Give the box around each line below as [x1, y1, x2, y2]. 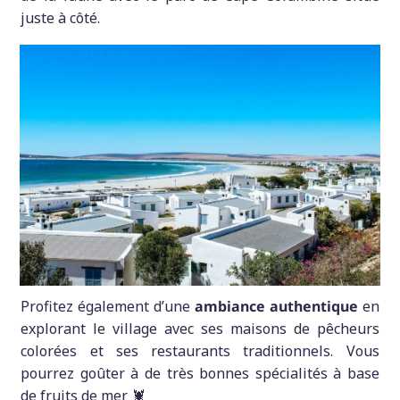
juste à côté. [21, 7, 101, 28]
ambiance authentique [194, 296, 358, 316]
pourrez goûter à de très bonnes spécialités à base [21, 362, 379, 383]
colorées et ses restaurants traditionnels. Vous [21, 340, 379, 361]
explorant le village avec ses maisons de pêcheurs [21, 318, 379, 338]
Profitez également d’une [21, 296, 195, 316]
